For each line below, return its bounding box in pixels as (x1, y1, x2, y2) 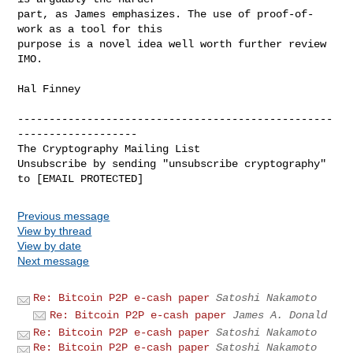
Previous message (17, 209, 110, 222)
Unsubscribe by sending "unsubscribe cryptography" (17, 157, 327, 170)
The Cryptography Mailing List (17, 142, 201, 155)
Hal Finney (17, 82, 81, 95)
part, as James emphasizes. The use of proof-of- (17, 7, 314, 20)
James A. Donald (232, 308, 328, 321)
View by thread (17, 224, 92, 237)
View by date (17, 239, 82, 252)
